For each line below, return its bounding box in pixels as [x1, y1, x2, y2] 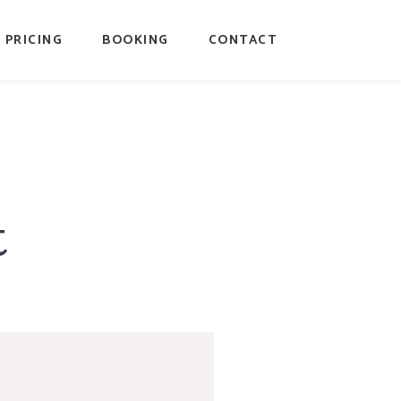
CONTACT [208, 30, 277, 51]
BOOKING [102, 30, 169, 51]
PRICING [4, 30, 63, 51]
